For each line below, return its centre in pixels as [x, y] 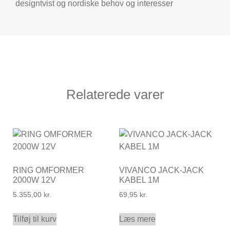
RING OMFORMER [49, 170]
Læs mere [137, 219]
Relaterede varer [115, 95]
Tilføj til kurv [35, 219]
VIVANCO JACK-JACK [161, 170]
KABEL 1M [139, 180]
